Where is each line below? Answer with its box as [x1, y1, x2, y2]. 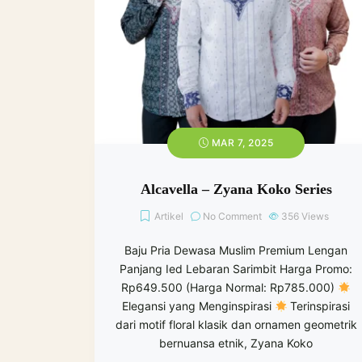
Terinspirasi [287, 299, 351, 314]
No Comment [203, 210, 262, 223]
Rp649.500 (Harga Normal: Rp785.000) [121, 280, 339, 295]
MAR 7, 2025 [208, 137, 274, 149]
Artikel [154, 210, 183, 223]
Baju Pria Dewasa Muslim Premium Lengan [124, 243, 347, 258]
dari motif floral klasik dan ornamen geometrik [115, 318, 357, 332]
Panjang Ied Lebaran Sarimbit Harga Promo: [120, 262, 352, 276]
